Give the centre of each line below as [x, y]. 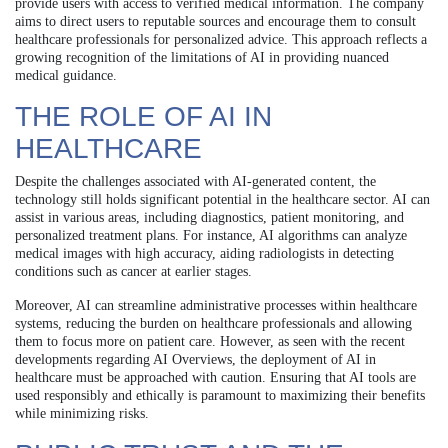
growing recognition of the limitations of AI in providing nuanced [202, 57]
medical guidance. [66, 75]
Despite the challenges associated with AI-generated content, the [195, 181]
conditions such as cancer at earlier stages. [133, 271]
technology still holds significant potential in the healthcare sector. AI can [222, 199]
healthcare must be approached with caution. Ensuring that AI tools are [215, 377]
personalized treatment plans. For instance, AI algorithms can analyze [211, 235]
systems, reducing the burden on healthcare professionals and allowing [213, 323]
